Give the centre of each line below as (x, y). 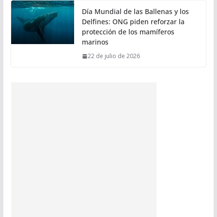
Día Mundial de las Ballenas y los (135, 12)
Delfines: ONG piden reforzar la (133, 22)
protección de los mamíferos (128, 32)
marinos (95, 42)
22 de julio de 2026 (114, 56)
